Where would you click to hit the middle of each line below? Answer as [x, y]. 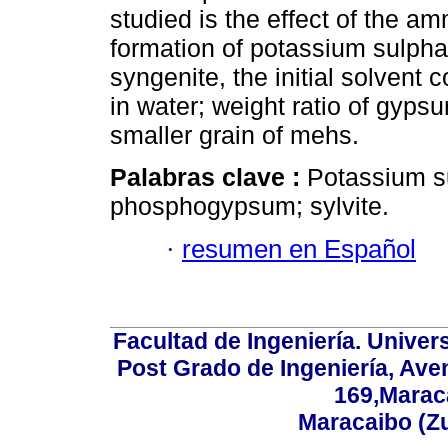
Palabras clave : [208, 177]
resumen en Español [299, 248]
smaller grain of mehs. [234, 135]
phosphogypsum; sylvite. [249, 206]
